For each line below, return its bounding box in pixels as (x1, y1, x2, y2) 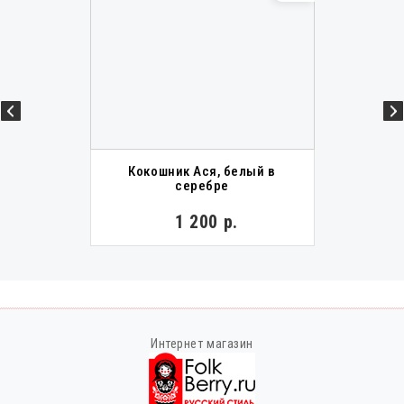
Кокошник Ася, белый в (128, 162, 276, 179)
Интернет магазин (151, 335, 253, 351)
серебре (175, 177, 229, 194)
